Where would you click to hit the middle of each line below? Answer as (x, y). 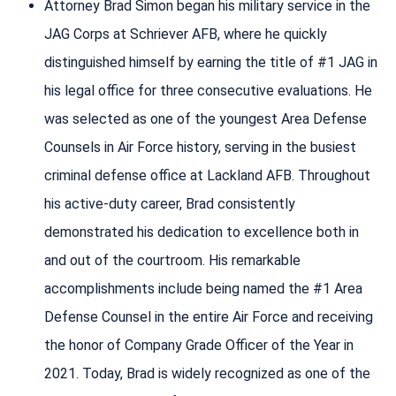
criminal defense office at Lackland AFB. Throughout (207, 175)
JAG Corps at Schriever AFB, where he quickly (186, 34)
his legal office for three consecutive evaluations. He (208, 90)
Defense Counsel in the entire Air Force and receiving (209, 316)
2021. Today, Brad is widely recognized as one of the (207, 373)
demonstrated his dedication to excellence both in (202, 232)
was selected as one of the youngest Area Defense (206, 118)
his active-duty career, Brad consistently (170, 203)
